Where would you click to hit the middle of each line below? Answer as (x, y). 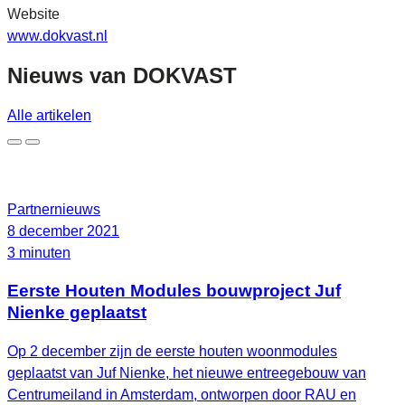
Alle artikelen (49, 115)
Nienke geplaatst (77, 313)
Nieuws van (70, 75)
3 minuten (39, 252)
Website (33, 14)
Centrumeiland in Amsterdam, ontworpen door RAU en (182, 395)
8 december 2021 (63, 231)
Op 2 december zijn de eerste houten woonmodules (172, 351)
